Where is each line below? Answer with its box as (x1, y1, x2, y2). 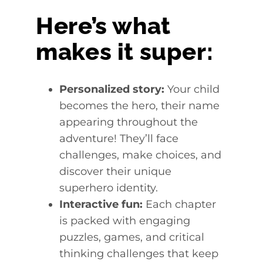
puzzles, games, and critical (59, 231, 205, 244)
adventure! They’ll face (59, 132, 179, 146)
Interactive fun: (59, 198, 143, 211)
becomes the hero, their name (59, 99, 220, 113)
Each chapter (143, 198, 217, 211)
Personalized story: (59, 83, 165, 96)
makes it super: (36, 38, 214, 66)
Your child (164, 83, 220, 96)
